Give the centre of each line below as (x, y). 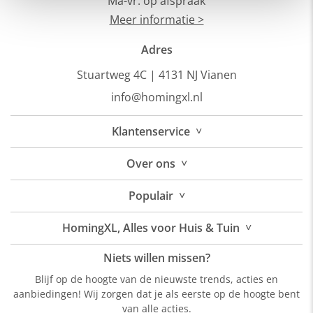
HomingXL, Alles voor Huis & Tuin (151, 228)
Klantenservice (151, 131)
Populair (151, 196)
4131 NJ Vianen (197, 75)
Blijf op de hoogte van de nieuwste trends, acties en (156, 279)
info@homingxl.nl (156, 97)
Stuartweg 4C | (116, 75)
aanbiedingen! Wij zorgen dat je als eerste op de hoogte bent (156, 294)
